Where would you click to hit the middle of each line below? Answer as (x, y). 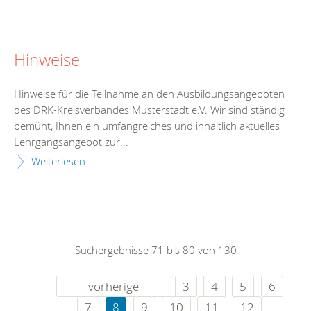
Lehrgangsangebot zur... (71, 142)
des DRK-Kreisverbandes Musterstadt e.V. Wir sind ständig (149, 110)
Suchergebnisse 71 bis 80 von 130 (155, 250)
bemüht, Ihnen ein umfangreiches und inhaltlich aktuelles (147, 126)
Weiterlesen (58, 161)
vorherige (114, 287)
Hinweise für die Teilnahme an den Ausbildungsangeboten (149, 94)
